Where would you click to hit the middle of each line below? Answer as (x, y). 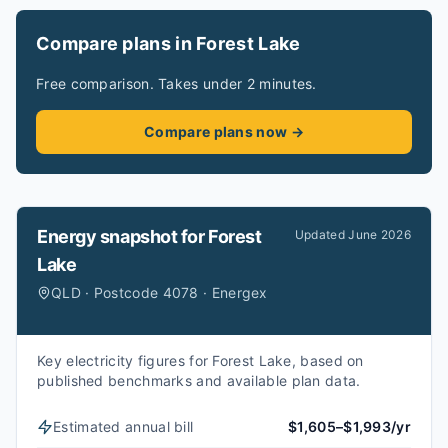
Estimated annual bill (123, 426)
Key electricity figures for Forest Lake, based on (200, 360)
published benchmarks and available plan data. (199, 380)
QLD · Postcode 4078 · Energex (159, 292)
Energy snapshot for (123, 236)
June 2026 (379, 234)
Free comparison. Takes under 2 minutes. (176, 83)
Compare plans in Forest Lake (168, 43)
